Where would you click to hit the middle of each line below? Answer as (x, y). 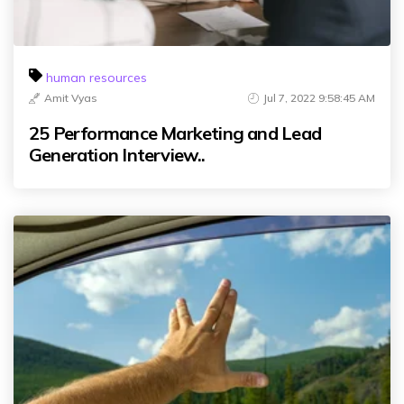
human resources (96, 77)
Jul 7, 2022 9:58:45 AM (319, 97)
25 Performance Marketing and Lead (175, 133)
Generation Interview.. (117, 154)
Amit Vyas (71, 97)
